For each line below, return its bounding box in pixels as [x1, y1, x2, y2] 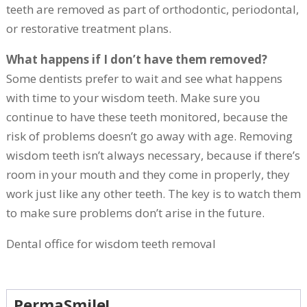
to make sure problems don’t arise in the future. [5, 205, 265, 221]
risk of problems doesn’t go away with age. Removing [5, 128, 293, 144]
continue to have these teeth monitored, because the [5, 109, 288, 125]
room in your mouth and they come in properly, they [5, 167, 290, 182]
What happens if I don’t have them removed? [5, 51, 267, 67]
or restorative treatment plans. [5, 21, 171, 36]
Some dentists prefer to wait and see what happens [5, 71, 282, 86]
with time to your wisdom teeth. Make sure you [5, 90, 260, 106]
